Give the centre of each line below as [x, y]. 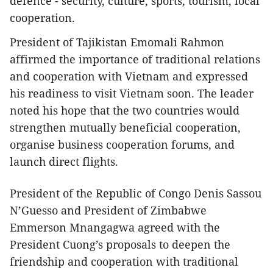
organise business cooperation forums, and [122, 145]
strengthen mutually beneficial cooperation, [125, 128]
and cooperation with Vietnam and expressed [129, 76]
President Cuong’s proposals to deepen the [120, 245]
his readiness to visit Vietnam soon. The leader [132, 94]
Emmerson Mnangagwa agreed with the [115, 228]
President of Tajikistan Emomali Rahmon [117, 42]
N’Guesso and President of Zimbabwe [108, 211]
